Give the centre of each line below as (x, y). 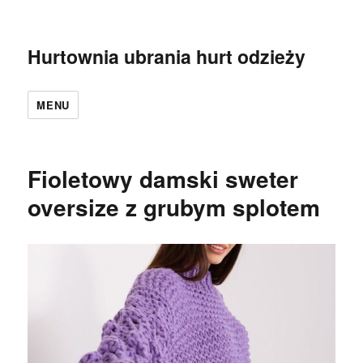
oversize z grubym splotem (174, 207)
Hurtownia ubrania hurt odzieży (167, 56)
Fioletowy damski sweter (163, 179)
